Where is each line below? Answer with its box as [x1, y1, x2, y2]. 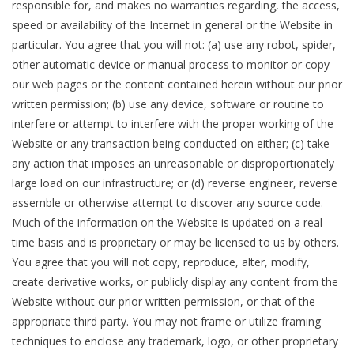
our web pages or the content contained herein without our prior [12, 77, 342, 92]
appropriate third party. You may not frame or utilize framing [12, 314, 321, 330]
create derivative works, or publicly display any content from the [12, 274, 338, 290]
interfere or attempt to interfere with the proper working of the [12, 116, 333, 132]
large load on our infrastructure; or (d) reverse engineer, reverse [12, 175, 337, 191]
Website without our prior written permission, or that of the [12, 294, 315, 310]
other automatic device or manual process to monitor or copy [12, 57, 330, 73]
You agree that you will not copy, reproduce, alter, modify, [12, 254, 310, 270]
